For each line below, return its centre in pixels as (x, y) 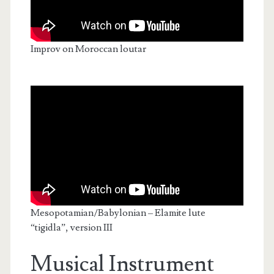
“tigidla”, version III (71, 227)
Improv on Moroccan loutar (88, 49)
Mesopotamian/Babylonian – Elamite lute (118, 213)
